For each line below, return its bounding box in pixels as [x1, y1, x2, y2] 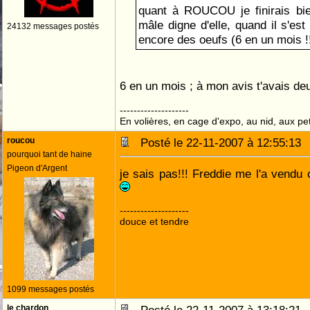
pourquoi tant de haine [7, 149, 92, 159]
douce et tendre [120, 216, 189, 227]
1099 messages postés [7, 284, 94, 294]
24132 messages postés [7, 21, 99, 31]
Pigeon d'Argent [7, 163, 67, 173]
